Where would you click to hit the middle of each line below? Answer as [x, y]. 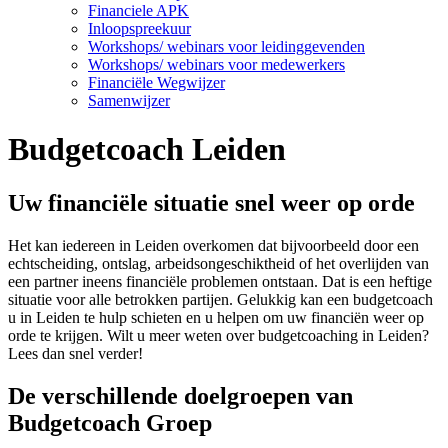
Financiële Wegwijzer [156, 82]
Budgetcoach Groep [110, 422]
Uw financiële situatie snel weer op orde [211, 202]
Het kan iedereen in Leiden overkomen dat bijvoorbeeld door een [213, 245]
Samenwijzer [129, 100]
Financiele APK [138, 10]
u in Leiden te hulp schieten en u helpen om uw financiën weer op [216, 317]
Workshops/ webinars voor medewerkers [216, 64]
